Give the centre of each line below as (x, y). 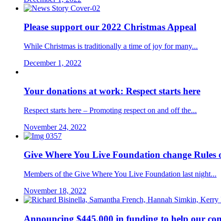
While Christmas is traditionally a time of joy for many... (111, 46)
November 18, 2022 (55, 191)
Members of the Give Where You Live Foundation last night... (120, 174)
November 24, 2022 (55, 127)
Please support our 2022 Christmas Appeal (110, 27)
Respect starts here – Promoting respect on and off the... (110, 110)
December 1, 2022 (53, 63)
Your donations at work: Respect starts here (112, 91)
